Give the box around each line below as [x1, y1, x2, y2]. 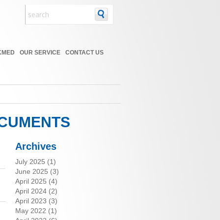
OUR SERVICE [19, 49, 60, 56]
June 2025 [15, 167, 48, 175]
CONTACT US [65, 49, 104, 56]
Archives [15, 141, 56, 152]
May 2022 [15, 207, 46, 215]
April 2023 [15, 197, 47, 205]
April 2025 [15, 177, 47, 185]
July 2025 [15, 158, 45, 165]
